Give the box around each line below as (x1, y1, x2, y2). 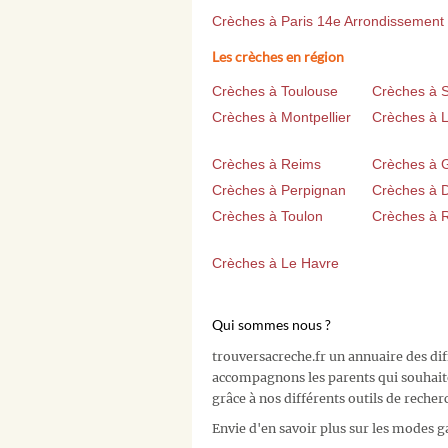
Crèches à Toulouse (212, 83, 338, 100)
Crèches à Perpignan (212, 182, 346, 199)
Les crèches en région (212, 48, 344, 66)
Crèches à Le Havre (212, 255, 339, 272)
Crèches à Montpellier (212, 109, 351, 126)
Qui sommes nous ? (212, 316, 331, 334)
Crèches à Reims (212, 156, 321, 173)
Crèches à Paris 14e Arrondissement (212, 13, 444, 30)
